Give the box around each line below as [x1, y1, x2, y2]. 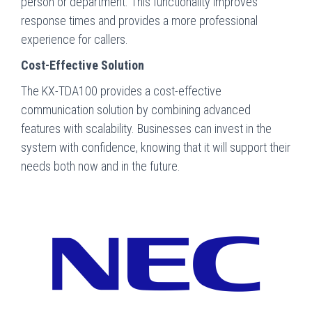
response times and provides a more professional [21, 13, 258, 28]
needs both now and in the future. [21, 158, 180, 173]
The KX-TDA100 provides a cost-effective [21, 83, 221, 98]
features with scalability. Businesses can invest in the [21, 120, 272, 136]
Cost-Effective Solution [21, 57, 144, 72]
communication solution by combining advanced [21, 102, 251, 117]
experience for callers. [21, 31, 128, 47]
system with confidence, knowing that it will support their [21, 139, 290, 155]
